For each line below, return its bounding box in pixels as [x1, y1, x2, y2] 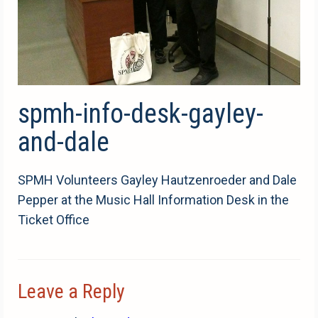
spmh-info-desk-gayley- [18, 98, 263, 130]
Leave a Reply [18, 280, 125, 304]
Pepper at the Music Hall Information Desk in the [18, 192, 289, 208]
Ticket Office [18, 212, 89, 228]
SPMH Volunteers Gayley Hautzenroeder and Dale [18, 172, 297, 188]
